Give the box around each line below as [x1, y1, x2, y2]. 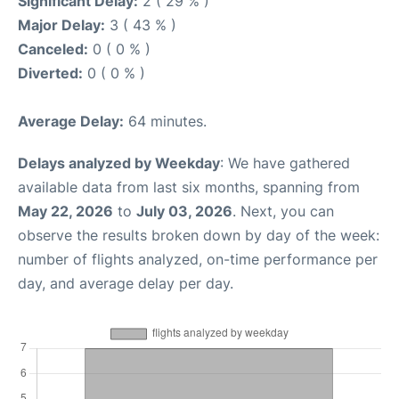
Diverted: [18, 64, 83, 82]
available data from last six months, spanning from [18, 178, 360, 196]
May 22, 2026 [18, 202, 113, 220]
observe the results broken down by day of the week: [18, 226, 379, 244]
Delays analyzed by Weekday [18, 154, 220, 172]
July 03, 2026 [136, 202, 232, 220]
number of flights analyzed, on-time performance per [18, 250, 378, 268]
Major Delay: [18, 16, 105, 34]
